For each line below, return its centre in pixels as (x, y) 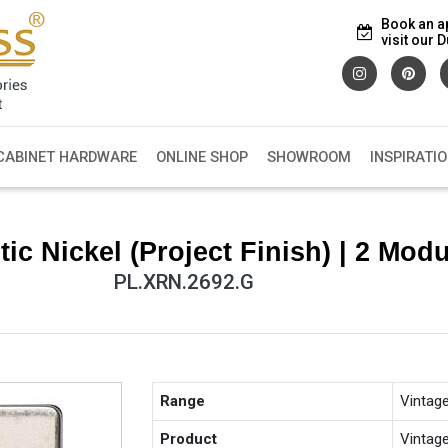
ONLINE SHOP (201, 157)
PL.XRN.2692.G (183, 281)
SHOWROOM (308, 157)
